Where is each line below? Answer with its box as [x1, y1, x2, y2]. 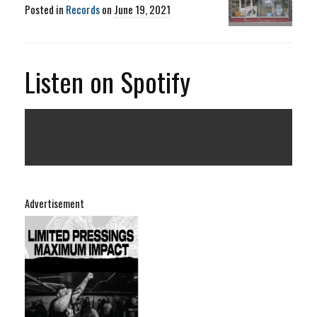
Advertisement [25, 195, 84, 211]
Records [66, 1, 100, 18]
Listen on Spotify [25, 61, 190, 101]
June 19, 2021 [114, 1, 171, 18]
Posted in [25, 1, 66, 18]
